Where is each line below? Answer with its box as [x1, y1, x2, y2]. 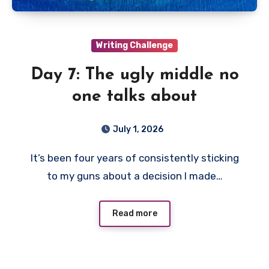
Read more [112, 208, 157, 219]
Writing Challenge [96, 40, 173, 51]
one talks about [72, 88, 197, 106]
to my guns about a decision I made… [46, 170, 223, 183]
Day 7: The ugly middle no [30, 67, 239, 84]
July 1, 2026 [113, 124, 163, 135]
